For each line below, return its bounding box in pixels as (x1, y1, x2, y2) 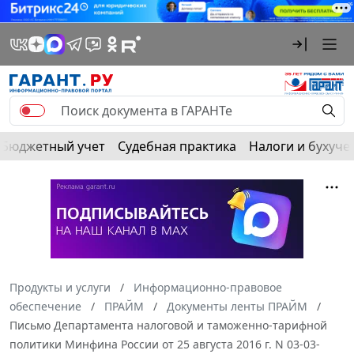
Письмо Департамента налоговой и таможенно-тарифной (9, 317, 327, 333)
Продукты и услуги (9, 279, 111, 295)
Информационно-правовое (134, 279, 282, 295)
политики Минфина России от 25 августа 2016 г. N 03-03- (9, 336, 320, 352)
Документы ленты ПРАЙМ (167, 298, 307, 314)
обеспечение (9, 298, 81, 314)
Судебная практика (118, 137, 236, 155)
